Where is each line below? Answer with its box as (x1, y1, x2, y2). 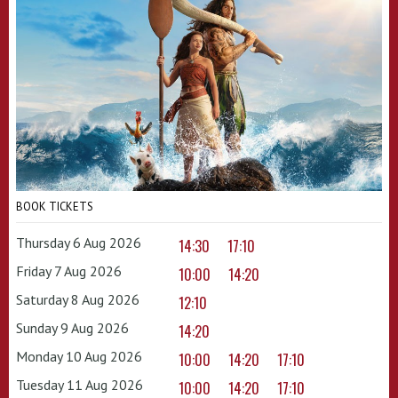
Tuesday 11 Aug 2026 (16, 375, 143, 394)
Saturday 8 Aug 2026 (16, 290, 139, 308)
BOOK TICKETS (16, 198, 93, 214)
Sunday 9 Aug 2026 (16, 318, 129, 337)
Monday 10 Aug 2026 (16, 346, 142, 365)
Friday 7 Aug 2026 (16, 261, 122, 280)
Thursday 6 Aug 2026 (16, 233, 141, 251)
